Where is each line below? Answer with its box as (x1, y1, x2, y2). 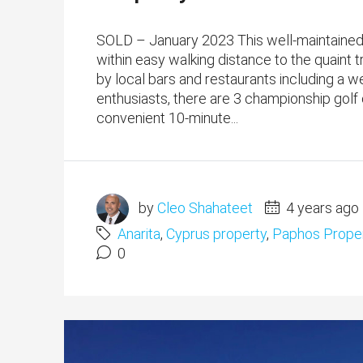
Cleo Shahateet (157, 199, 253, 216)
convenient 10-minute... (96, 109, 238, 127)
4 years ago (283, 199, 359, 216)
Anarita (117, 224, 160, 242)
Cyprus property (166, 224, 267, 242)
